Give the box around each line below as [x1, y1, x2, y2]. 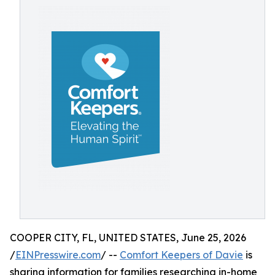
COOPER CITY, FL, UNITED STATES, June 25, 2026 [10, 231, 246, 244]
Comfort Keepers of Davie [120, 249, 243, 261]
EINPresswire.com [15, 249, 101, 261]
